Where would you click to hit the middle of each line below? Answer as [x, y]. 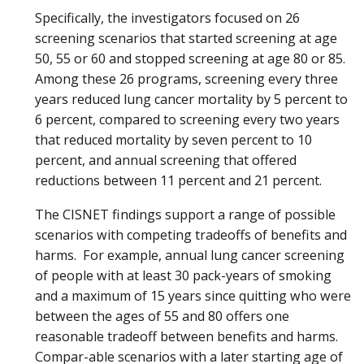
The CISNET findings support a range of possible [185, 214]
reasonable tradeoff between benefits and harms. [186, 336]
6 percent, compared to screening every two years [187, 120]
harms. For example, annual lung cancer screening [190, 255]
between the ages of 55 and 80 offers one [162, 316]
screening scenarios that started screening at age [186, 39]
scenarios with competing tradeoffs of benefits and [191, 234]
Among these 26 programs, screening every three [186, 79]
